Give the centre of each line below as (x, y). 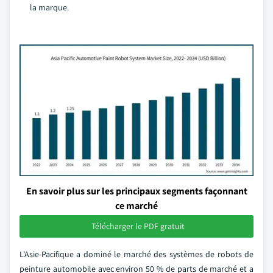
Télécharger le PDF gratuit (138, 226)
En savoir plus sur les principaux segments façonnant (136, 191)
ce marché (136, 206)
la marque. (49, 7)
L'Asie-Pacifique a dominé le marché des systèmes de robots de (136, 254)
